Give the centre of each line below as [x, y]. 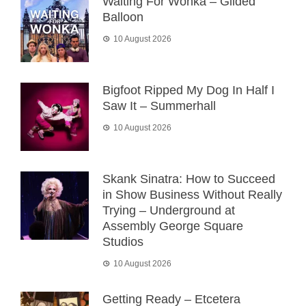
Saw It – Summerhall [159, 106]
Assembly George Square [173, 226]
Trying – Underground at [169, 210]
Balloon [123, 17]
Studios [123, 241]
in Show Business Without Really [192, 194]
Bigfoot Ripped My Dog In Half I [189, 90]
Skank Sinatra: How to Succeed [189, 179]
